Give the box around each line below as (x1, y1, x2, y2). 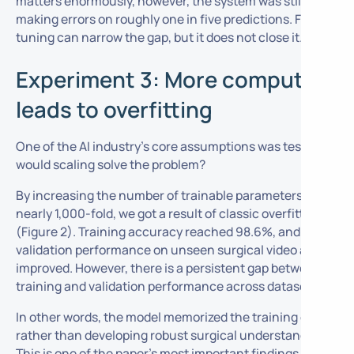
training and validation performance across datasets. (15, 277, 321, 295)
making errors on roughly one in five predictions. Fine (15, 9, 319, 28)
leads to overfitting (15, 95, 213, 125)
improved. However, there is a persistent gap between (15, 258, 322, 277)
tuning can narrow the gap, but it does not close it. (15, 28, 303, 46)
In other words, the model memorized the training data (15, 307, 326, 326)
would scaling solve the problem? (15, 156, 205, 174)
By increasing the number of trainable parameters (15, 186, 303, 204)
